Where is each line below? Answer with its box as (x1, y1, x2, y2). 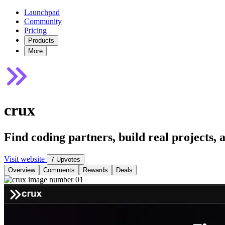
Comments (43, 166, 75, 174)
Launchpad (24, 8, 60, 17)
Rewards (83, 166, 108, 174)
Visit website (4, 154, 47, 163)
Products (28, 37, 54, 44)
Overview (8, 166, 35, 174)
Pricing (24, 26, 47, 35)
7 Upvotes (51, 155, 80, 163)
